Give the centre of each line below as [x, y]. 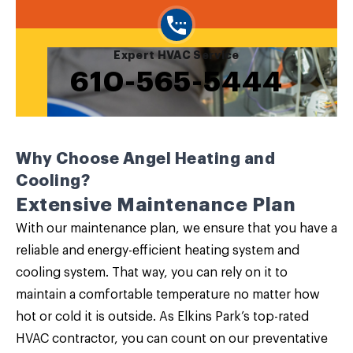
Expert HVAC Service [176, 55]
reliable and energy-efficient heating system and [158, 251]
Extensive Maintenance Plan [156, 205]
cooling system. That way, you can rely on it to [152, 273]
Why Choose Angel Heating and [145, 159]
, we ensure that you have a [256, 229]
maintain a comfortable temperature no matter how [168, 295]
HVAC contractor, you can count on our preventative [172, 339]
